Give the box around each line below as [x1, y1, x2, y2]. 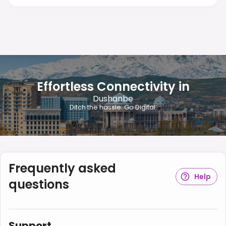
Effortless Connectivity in [36, 78, 190, 95]
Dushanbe [93, 93, 133, 105]
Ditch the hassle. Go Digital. [69, 103, 157, 112]
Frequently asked [9, 159, 116, 177]
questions [9, 176, 69, 193]
